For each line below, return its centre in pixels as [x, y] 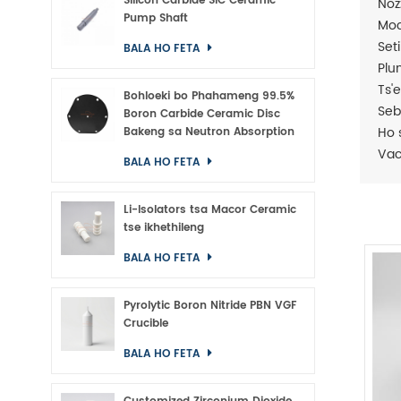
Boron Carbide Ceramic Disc [202, 114]
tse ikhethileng [164, 228]
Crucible [146, 324]
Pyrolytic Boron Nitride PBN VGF [210, 306]
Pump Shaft [156, 18]
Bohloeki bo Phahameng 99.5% [209, 96]
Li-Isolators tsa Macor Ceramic [210, 210]
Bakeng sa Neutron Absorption [209, 132]
